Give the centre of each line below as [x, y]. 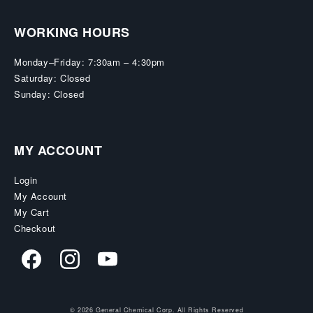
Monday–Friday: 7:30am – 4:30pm [89, 62]
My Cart [32, 212]
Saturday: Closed [52, 78]
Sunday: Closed [49, 94]
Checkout [35, 228]
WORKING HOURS [72, 32]
